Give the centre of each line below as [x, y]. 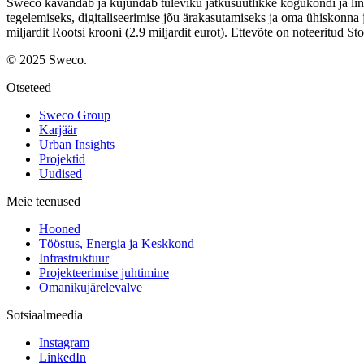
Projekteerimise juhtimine [104, 272]
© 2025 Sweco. [47, 59]
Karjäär [58, 129]
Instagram [64, 342]
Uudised [61, 173]
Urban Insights [77, 144]
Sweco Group [75, 115]
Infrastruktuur [74, 258]
